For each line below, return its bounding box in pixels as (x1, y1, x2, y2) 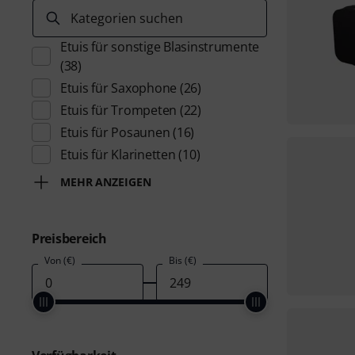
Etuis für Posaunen (60, 124, 170, 141)
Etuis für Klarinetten (60, 146, 176, 163)
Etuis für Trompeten (60, 101, 177, 119)
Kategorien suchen (71, 10, 183, 27)
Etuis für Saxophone (60, 79, 177, 97)
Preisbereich (32, 230, 107, 247)
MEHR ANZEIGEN (60, 174, 151, 189)
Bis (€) (168, 254, 197, 267)
